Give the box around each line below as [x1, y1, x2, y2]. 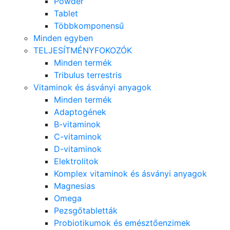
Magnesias [54, 180, 95, 191]
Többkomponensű [54, 20, 124, 31]
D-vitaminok [54, 143, 102, 154]
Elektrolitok [54, 156, 99, 166]
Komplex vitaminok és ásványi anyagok [54, 168, 207, 179]
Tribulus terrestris [54, 69, 122, 80]
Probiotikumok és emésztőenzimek [54, 217, 190, 228]
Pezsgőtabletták [54, 205, 118, 216]
